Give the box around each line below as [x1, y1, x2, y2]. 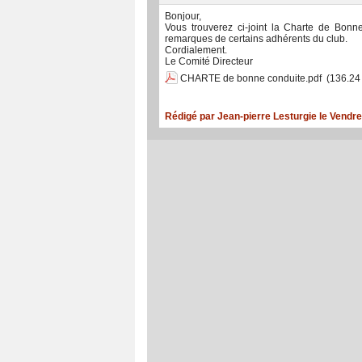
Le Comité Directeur [165, 56, 253, 68]
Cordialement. [165, 44, 227, 57]
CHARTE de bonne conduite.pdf [180, 73, 322, 85]
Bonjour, [165, 11, 201, 23]
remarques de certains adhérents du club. [165, 33, 347, 45]
